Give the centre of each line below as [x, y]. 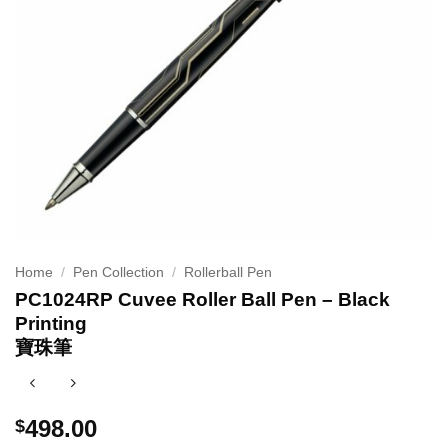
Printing [51, 323]
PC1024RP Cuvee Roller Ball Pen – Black [202, 299]
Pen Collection [119, 273]
